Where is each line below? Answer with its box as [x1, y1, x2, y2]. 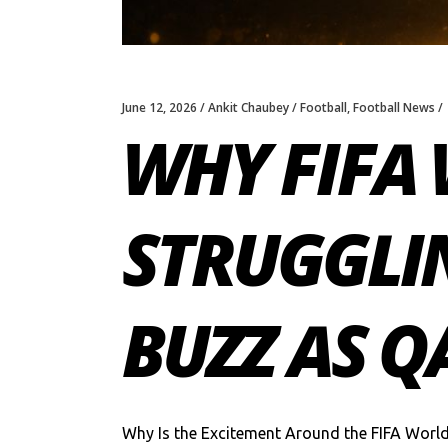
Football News [353, 98, 435, 116]
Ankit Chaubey [208, 98, 289, 116]
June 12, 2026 [122, 98, 197, 116]
